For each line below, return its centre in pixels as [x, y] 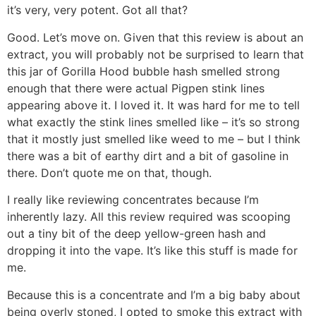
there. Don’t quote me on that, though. [109, 172]
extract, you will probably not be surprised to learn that [156, 54]
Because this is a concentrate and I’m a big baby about [154, 295]
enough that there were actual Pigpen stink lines [136, 88]
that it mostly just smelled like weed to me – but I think [154, 139]
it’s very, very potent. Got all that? [97, 10]
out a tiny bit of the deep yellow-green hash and [136, 234]
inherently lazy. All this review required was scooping [149, 217]
